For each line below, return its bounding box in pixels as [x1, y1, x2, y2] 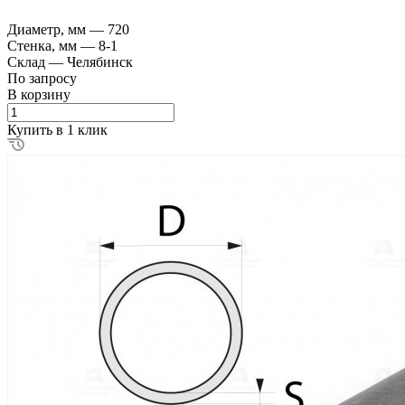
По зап [7, 70, 49, 86]
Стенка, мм [7, 37, 80, 53]
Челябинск [67, 53, 133, 70]
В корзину [7, 86, 71, 102]
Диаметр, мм [7, 21, 89, 37]
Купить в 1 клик [7, 121, 108, 137]
